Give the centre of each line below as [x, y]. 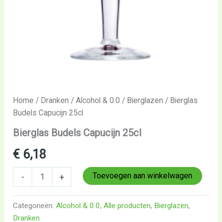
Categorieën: [35, 205]
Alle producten [127, 205]
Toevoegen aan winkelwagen [143, 175]
